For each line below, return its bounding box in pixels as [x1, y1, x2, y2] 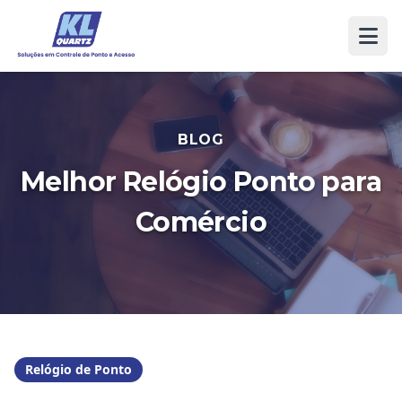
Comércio [135, 205, 267, 239]
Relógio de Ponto [25, 361, 132, 378]
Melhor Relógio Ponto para [21, 165, 381, 198]
